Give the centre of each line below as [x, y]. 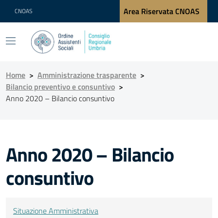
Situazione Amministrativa [56, 211]
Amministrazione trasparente [87, 75]
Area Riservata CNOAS [161, 11]
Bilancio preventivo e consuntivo [60, 87]
